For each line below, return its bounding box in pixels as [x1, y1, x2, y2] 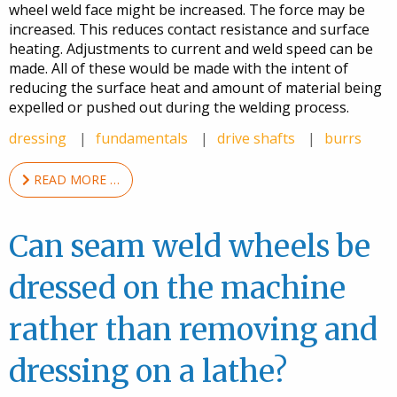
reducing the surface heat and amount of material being [9, 77, 382, 97]
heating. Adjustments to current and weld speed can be [9, 38, 373, 58]
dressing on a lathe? [9, 352, 287, 390]
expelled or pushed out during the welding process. [9, 97, 349, 117]
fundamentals [96, 128, 191, 148]
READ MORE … [30, 170, 120, 188]
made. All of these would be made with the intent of [9, 58, 348, 78]
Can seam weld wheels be [9, 227, 370, 265]
